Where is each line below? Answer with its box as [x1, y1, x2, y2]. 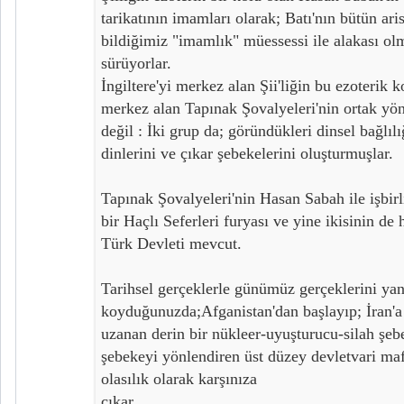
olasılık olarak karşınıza [101, 369, 257, 388]
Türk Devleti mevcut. [101, 234, 242, 252]
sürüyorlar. [101, 53, 171, 72]
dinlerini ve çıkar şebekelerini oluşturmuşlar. [101, 143, 393, 162]
